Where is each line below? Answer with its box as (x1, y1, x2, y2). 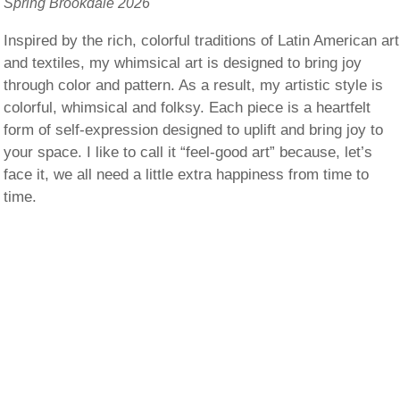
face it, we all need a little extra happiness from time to (4, 166, 370, 183)
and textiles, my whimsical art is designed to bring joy (4, 54, 362, 71)
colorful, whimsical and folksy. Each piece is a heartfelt (4, 99, 371, 116)
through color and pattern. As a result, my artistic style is (4, 77, 384, 94)
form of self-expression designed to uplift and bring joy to (4, 121, 384, 138)
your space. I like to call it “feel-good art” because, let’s (4, 144, 373, 161)
